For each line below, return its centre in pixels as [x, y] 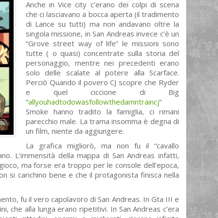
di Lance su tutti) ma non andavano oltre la [102, 24]
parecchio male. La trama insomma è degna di [102, 121]
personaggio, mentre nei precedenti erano [102, 63]
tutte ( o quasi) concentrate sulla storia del [102, 53]
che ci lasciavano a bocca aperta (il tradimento [102, 14]
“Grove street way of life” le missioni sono [102, 43]
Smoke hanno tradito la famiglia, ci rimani [102, 111]
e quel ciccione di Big [102, 92]
